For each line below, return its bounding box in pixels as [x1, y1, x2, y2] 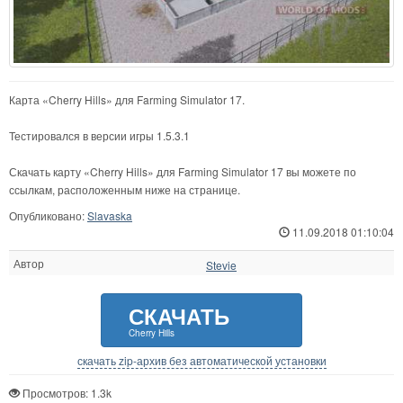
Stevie [206, 256, 237, 273]
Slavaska [87, 208, 132, 224]
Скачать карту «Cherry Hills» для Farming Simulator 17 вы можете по [9, 164, 356, 180]
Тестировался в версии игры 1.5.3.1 [9, 128, 190, 144]
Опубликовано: [9, 208, 87, 224]
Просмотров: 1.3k [20, 385, 112, 401]
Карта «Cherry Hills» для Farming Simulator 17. [9, 92, 245, 108]
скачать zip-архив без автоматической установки [76, 353, 327, 369]
